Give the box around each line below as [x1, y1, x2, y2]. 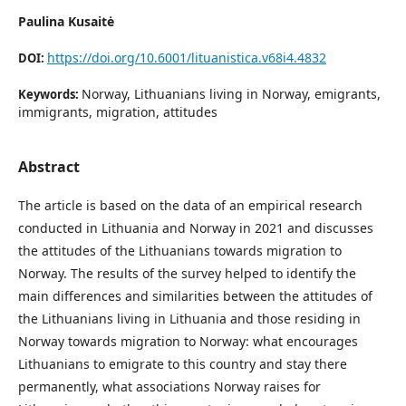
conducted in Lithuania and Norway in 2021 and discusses [18, 218, 373, 237]
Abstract [18, 156, 80, 177]
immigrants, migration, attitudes [18, 102, 217, 121]
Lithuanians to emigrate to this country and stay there [18, 354, 347, 372]
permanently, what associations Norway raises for [18, 377, 321, 395]
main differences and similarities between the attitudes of [18, 286, 372, 304]
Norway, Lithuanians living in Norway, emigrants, [82, 84, 381, 102]
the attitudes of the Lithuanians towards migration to [18, 241, 342, 259]
